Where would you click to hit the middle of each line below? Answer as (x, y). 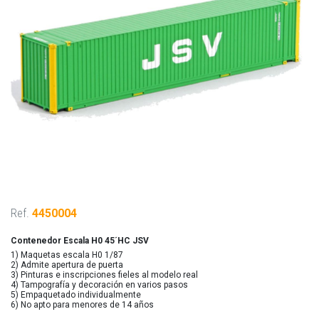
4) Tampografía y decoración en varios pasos (99, 285)
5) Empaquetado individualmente (76, 295)
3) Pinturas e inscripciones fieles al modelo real (104, 275)
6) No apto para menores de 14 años (82, 305)
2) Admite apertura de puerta (67, 265)
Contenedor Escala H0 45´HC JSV (81, 241)
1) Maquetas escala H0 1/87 (67, 255)
